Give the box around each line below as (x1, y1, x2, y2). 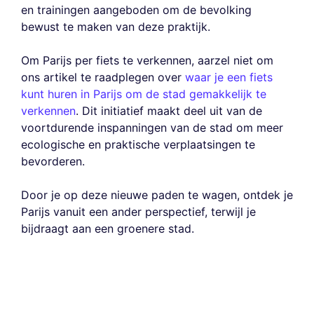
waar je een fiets (185, 70, 273, 85)
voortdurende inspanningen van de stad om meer (21, 121, 283, 135)
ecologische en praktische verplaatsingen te (21, 137, 255, 152)
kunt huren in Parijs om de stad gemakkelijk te (21, 87, 266, 102)
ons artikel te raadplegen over (21, 70, 185, 85)
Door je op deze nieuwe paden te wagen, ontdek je (21, 188, 293, 203)
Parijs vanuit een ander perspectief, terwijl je (21, 205, 256, 219)
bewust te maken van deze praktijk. (21, 20, 210, 34)
